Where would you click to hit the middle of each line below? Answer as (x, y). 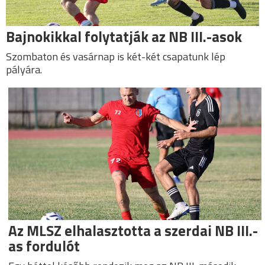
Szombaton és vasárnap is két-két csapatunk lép (116, 57)
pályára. (24, 70)
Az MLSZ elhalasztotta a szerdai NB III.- (133, 230)
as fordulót (44, 246)
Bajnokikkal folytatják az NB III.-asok (124, 37)
